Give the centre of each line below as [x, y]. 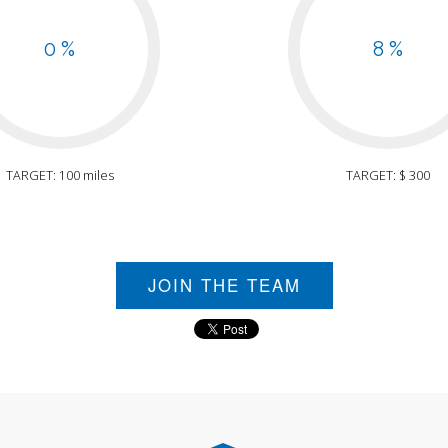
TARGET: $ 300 [388, 176]
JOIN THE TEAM [224, 285]
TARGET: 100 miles [59, 176]
